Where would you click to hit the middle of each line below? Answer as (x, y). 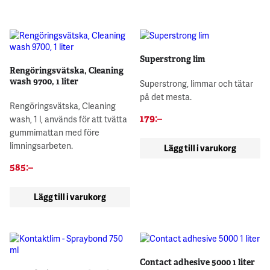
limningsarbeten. (41, 146)
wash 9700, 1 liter (44, 82)
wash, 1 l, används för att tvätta (68, 119)
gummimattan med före (55, 133)
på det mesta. (166, 97)
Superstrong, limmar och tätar (197, 84)
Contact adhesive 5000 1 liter (198, 262)
